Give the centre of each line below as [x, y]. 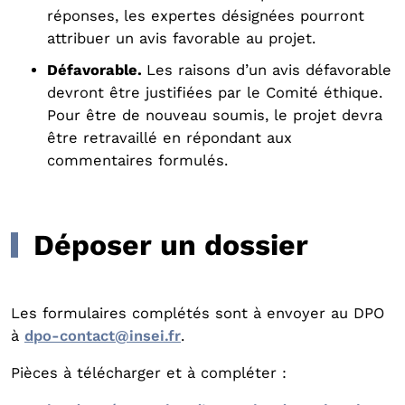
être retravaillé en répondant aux [170, 138]
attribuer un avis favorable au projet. [181, 38]
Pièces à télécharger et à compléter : [149, 373]
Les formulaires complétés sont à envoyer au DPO [198, 313]
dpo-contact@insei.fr [103, 336]
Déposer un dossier [171, 245]
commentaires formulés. [140, 160]
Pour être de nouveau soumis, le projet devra [215, 115]
